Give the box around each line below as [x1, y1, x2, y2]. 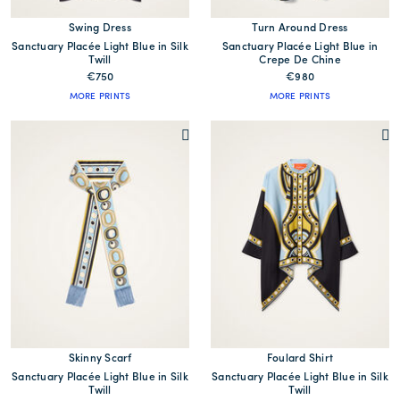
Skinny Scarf [68, 354, 132, 365]
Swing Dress [69, 23, 131, 35]
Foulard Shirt [266, 354, 334, 365]
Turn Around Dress [252, 23, 348, 35]
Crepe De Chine [259, 55, 341, 67]
